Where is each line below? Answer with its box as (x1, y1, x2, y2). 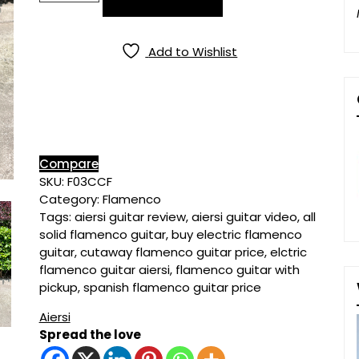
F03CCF (67, 173, 112, 190)
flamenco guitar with (175, 261, 300, 278)
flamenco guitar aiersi (38, 261, 170, 278)
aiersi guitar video (191, 208, 297, 225)
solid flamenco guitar (38, 226, 166, 243)
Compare (38, 155, 99, 172)
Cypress (38, 63, 91, 79)
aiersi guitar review (74, 208, 186, 225)
